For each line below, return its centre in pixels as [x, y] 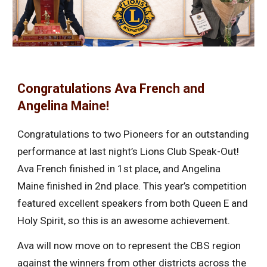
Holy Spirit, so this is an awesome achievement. [125, 220]
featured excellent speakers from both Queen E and [133, 203]
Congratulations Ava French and [111, 88]
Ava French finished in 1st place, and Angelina [119, 168]
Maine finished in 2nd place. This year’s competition [132, 186]
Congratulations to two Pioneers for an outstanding [133, 134]
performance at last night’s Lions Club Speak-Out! [128, 151]
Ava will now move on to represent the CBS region [129, 246]
